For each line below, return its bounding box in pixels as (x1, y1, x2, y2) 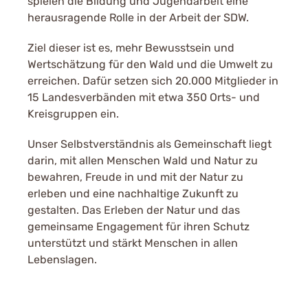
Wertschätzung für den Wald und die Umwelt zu (27, 58, 273, 71)
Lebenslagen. (27, 253, 97, 266)
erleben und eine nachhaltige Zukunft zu (27, 187, 239, 200)
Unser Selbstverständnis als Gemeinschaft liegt (27, 137, 272, 151)
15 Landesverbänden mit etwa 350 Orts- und (27, 91, 260, 104)
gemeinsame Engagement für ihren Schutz (27, 220, 250, 233)
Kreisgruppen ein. (27, 107, 119, 120)
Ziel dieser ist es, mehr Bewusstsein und (27, 41, 234, 54)
